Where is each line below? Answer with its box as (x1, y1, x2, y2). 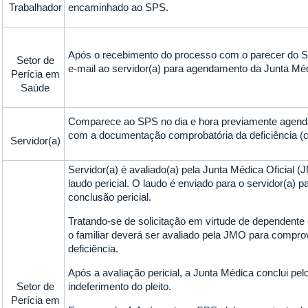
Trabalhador (8, 1, 62, 13)
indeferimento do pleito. (68, 280, 172, 292)
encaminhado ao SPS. (68, 1, 169, 13)
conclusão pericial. (68, 191, 152, 203)
